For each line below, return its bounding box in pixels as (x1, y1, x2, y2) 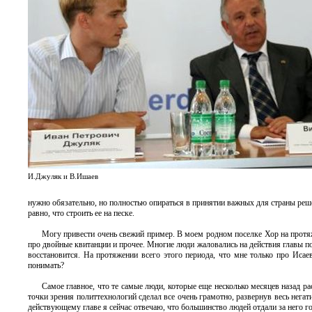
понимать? (28, 260, 64, 270)
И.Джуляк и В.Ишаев (28, 172, 98, 180)
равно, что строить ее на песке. (28, 208, 134, 218)
